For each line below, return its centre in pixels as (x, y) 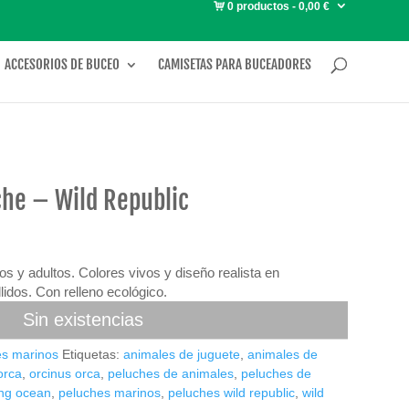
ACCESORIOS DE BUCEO (62, 64)
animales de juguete (182, 354)
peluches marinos (110, 393)
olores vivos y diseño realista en (184, 273)
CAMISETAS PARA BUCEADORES (234, 64)
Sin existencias (83, 320)
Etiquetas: (93, 354)
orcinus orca (65, 373)
